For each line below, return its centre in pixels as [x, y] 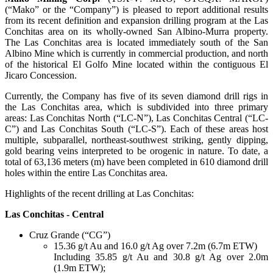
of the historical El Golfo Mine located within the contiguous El [136, 65]
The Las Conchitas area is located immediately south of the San [136, 43]
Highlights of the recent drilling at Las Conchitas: [99, 194]
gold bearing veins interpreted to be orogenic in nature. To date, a [136, 151]
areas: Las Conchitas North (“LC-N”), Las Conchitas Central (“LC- [136, 118]
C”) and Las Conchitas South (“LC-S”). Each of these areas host [136, 129]
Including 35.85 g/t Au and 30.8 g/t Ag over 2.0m [161, 257]
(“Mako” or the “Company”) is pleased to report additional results [136, 10]
